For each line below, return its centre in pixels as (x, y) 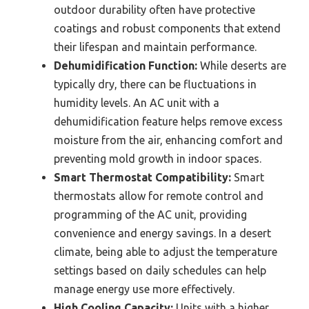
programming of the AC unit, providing (150, 215)
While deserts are (242, 66)
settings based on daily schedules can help (160, 271)
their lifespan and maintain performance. (155, 47)
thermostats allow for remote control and (159, 196)
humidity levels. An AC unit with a (137, 103)
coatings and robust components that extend (167, 29)
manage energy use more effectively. (144, 289)
